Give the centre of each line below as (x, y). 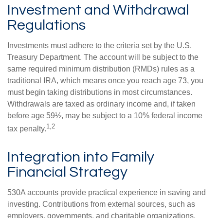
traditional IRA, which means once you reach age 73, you (105, 80)
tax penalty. (27, 129)
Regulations (46, 25)
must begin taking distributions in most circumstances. (100, 92)
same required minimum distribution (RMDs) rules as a (101, 69)
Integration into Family (81, 157)
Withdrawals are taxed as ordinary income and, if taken (101, 104)
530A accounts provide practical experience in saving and (107, 193)
